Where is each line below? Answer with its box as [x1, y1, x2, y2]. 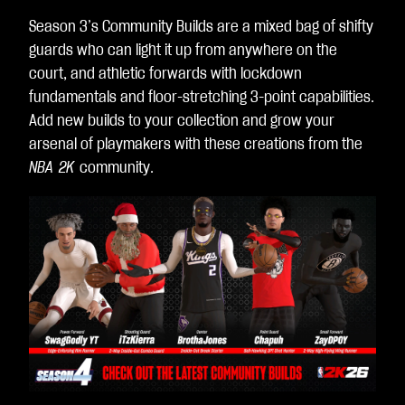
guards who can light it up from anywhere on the [29, 42, 337, 59]
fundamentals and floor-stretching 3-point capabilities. [29, 89, 374, 106]
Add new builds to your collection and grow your [29, 113, 334, 129]
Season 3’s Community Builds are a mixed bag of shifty [29, 19, 373, 35]
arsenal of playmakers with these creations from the [29, 137, 363, 153]
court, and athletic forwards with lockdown [29, 66, 302, 82]
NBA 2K [29, 160, 80, 176]
